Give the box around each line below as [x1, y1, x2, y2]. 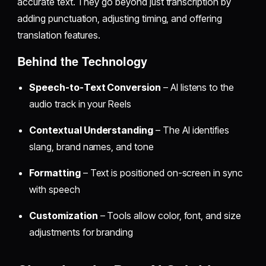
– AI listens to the [161, 81, 235, 93]
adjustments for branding [29, 226, 134, 238]
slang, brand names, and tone [29, 140, 154, 153]
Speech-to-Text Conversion [29, 81, 161, 93]
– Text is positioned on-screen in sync [80, 166, 243, 179]
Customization [29, 209, 98, 221]
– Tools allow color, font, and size [97, 209, 241, 221]
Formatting [29, 166, 81, 179]
